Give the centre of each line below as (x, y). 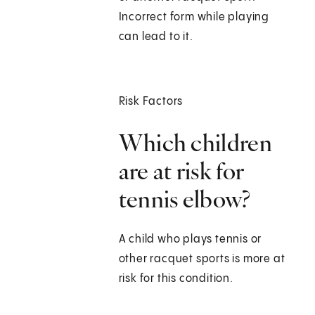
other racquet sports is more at (202, 259)
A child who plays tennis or (190, 240)
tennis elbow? (185, 199)
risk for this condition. (176, 279)
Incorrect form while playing (194, 18)
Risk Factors (151, 102)
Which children (195, 143)
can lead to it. (156, 37)
